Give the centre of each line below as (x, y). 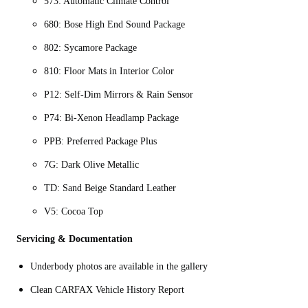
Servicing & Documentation (75, 239)
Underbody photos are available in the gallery (119, 266)
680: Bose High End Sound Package (114, 24)
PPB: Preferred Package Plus (100, 141)
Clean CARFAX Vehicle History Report (107, 289)
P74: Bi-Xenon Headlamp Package (111, 118)
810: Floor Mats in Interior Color (109, 71)
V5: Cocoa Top (74, 211)
